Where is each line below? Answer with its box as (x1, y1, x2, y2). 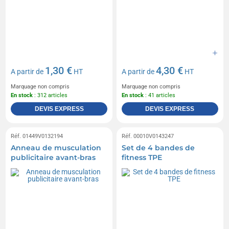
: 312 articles (33, 91, 68, 99)
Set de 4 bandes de (122, 143, 195, 152)
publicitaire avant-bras (11, 152, 96, 162)
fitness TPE (122, 152, 162, 162)
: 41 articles (144, 91, 175, 99)
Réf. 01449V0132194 (11, 132, 63, 140)
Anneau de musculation (11, 143, 102, 152)
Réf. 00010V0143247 (122, 132, 174, 140)
